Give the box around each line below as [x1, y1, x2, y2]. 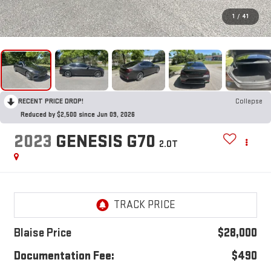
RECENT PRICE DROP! [18, 96, 83, 106]
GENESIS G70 [55, 131, 155, 153]
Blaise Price [13, 226, 71, 241]
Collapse [235, 96, 263, 106]
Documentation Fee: [13, 249, 114, 264]
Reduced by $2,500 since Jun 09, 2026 [21, 109, 135, 119]
